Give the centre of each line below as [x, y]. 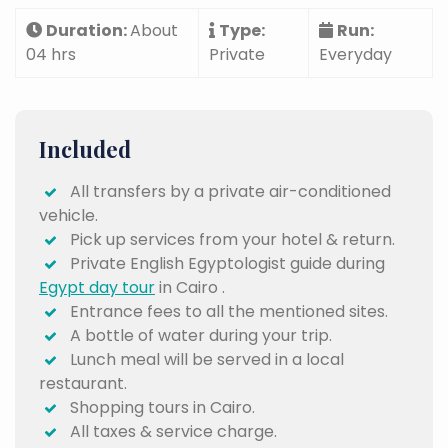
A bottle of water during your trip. [197, 335]
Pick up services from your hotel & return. [228, 239]
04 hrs [51, 54]
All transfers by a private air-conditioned [226, 191]
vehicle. [68, 215]
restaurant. [83, 383]
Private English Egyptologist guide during [223, 263]
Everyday [355, 54]
